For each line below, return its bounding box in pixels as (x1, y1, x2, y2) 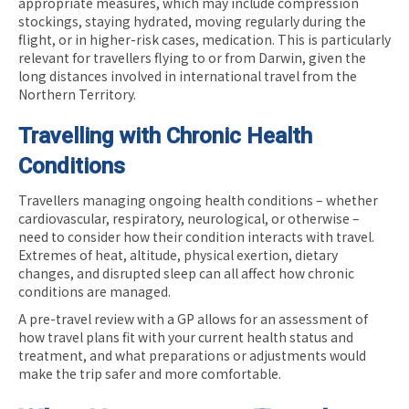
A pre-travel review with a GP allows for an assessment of (18, 309, 368, 328)
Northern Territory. (18, 84, 136, 103)
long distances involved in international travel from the (18, 66, 357, 85)
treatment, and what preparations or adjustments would (18, 345, 366, 364)
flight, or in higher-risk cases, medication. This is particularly (18, 29, 391, 48)
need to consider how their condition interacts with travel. (18, 226, 374, 246)
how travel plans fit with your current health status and (18, 327, 353, 346)
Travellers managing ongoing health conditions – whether (18, 190, 378, 209)
